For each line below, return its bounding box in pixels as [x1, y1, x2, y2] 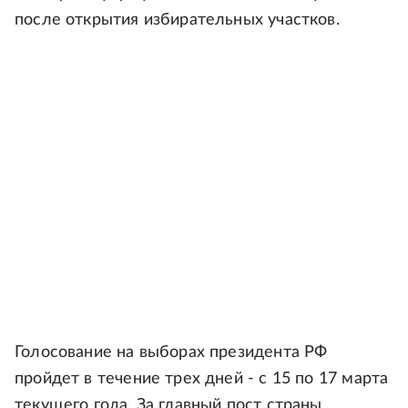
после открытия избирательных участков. [15, 12, 340, 28]
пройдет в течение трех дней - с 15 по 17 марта [15, 371, 389, 387]
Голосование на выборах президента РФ [15, 344, 328, 361]
